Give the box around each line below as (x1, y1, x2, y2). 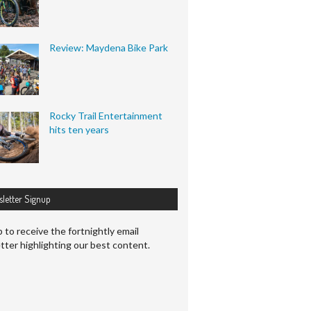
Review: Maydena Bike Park (49, 42, 168, 54)
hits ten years (49, 124, 109, 136)
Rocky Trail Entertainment (49, 110, 162, 122)
